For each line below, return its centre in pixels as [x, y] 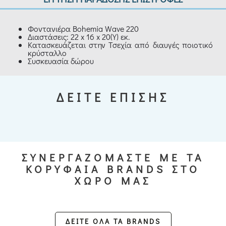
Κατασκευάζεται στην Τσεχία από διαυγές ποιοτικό [120, 45]
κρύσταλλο [47, 53]
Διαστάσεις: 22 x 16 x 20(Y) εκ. [79, 37]
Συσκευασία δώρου [61, 61]
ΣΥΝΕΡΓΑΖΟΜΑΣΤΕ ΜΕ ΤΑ [113, 158]
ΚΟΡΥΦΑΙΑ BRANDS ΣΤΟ [113, 169]
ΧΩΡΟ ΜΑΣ [113, 181]
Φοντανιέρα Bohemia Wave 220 [83, 29]
